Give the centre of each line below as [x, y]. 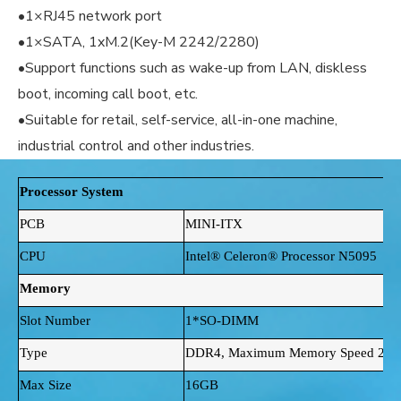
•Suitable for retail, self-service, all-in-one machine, [178, 120]
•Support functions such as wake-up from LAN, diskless [192, 68]
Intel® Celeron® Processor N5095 [281, 256]
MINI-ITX [214, 224]
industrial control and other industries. [136, 146]
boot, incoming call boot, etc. [108, 94]
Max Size [46, 385]
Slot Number [55, 321]
